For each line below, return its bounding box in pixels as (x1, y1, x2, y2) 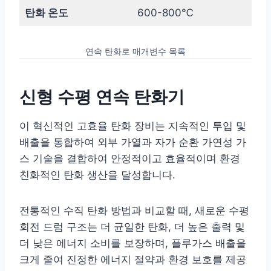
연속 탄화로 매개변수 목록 (85, 46, 186, 56)
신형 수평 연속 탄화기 (19, 86, 184, 107)
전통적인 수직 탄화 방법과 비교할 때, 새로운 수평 (19, 204, 249, 217)
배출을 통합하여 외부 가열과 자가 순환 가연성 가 (19, 135, 246, 148)
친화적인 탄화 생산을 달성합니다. (19, 168, 175, 181)
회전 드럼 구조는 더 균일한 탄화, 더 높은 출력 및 (19, 220, 245, 233)
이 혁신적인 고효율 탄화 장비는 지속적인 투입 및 (19, 119, 246, 132)
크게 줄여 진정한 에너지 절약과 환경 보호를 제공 (19, 253, 246, 266)
